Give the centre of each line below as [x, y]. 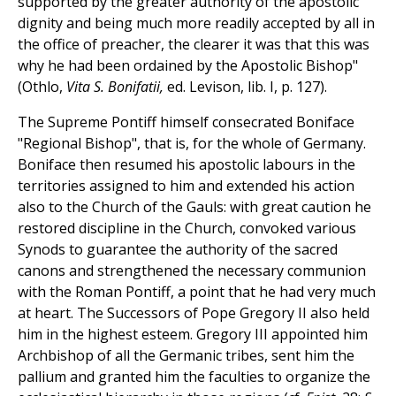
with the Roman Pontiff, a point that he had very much [197, 292]
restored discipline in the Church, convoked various [187, 228]
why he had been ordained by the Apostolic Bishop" [188, 66]
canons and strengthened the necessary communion [192, 271]
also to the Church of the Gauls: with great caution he [194, 207]
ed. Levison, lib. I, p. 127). [247, 87]
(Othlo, [42, 87]
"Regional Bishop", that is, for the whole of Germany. [192, 144]
